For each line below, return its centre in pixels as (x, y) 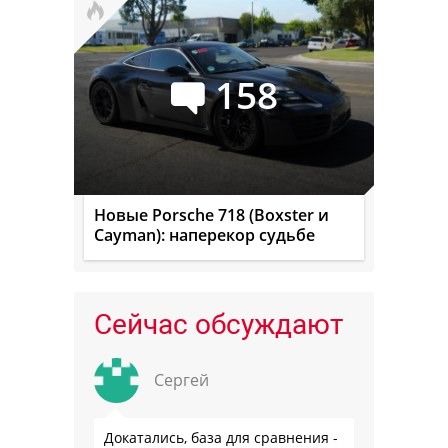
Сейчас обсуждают (218, 325)
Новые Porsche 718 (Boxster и (211, 215)
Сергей (181, 380)
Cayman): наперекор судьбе (204, 235)
